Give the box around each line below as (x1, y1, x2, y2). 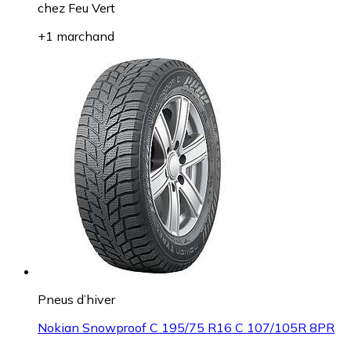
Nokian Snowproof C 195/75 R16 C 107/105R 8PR (38, 320, 335, 336)
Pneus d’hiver (38, 291, 115, 308)
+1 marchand (38, 28, 114, 45)
